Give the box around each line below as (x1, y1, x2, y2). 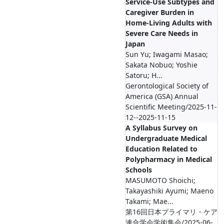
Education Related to (125, 144, 197, 153)
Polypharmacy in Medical (125, 154, 212, 164)
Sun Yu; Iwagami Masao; (125, 49, 208, 59)
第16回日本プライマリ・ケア (125, 207, 217, 216)
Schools (125, 165, 152, 174)
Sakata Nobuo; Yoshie (125, 60, 197, 69)
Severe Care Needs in (125, 28, 198, 38)
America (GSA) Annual (125, 91, 198, 101)
